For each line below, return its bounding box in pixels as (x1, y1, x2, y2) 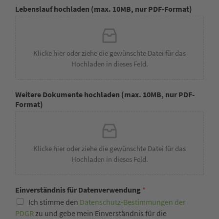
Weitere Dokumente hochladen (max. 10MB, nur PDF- (15, 89, 195, 100)
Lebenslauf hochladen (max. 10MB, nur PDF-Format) (15, 4, 192, 14)
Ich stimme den (28, 197, 80, 207)
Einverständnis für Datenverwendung (15, 185, 142, 195)
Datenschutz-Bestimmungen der (80, 197, 186, 207)
